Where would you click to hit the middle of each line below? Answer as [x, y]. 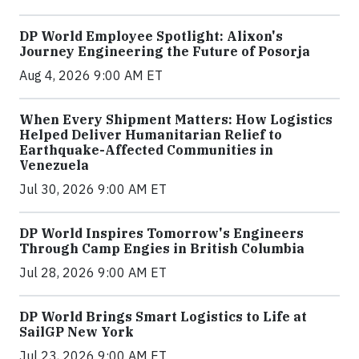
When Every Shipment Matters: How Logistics [176, 120]
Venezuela [54, 165]
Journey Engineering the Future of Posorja [165, 52]
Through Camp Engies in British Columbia [162, 249]
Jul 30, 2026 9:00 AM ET [93, 190]
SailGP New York [77, 332]
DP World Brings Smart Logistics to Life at [163, 317]
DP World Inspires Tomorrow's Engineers [161, 234]
